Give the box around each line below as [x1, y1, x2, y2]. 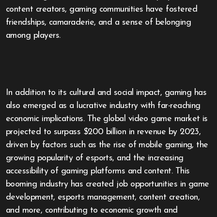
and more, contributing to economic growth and [6, 206, 178, 215]
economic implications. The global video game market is [6, 114, 208, 124]
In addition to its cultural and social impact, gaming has [6, 88, 207, 97]
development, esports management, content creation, [6, 193, 200, 202]
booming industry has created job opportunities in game [6, 180, 209, 189]
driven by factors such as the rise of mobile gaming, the [6, 140, 208, 150]
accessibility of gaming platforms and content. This [6, 167, 190, 176]
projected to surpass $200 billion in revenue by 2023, [6, 127, 201, 137]
